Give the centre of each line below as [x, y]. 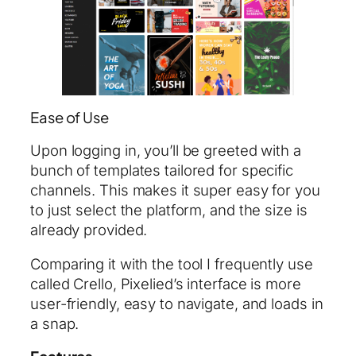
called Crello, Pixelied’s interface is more [166, 284]
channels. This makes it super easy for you [175, 190]
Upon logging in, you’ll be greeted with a [166, 150]
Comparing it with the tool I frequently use [172, 264]
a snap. [55, 324]
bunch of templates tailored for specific [162, 170]
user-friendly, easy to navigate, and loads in [177, 304]
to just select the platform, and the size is [169, 209]
